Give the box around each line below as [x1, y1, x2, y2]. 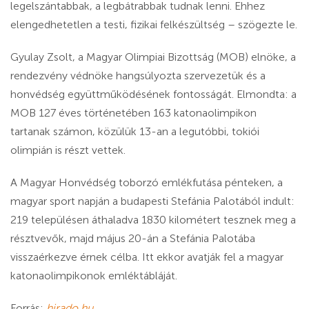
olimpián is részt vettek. [10, 143, 126, 157]
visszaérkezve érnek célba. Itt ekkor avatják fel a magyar [10, 250, 283, 264]
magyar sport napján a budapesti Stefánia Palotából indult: [10, 195, 295, 208]
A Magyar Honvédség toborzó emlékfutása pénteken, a [10, 176, 283, 190]
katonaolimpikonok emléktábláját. [10, 269, 180, 283]
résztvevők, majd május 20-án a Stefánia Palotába [10, 232, 255, 246]
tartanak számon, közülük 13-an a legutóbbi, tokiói [10, 125, 259, 139]
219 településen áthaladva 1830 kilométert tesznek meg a [10, 213, 296, 227]
